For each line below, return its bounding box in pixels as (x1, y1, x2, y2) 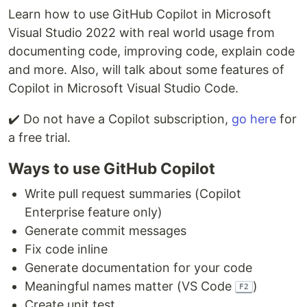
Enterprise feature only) (25, 205, 162, 220)
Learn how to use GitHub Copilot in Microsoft (8, 7, 271, 22)
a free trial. (8, 130, 71, 145)
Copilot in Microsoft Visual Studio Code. (8, 81, 238, 96)
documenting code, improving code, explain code (8, 44, 295, 59)
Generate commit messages (25, 223, 186, 238)
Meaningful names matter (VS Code (25, 279, 235, 294)
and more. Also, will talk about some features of (8, 62, 284, 77)
